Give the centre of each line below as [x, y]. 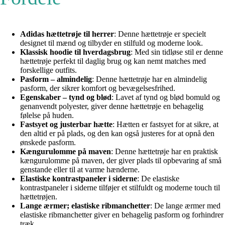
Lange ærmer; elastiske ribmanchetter [85, 205]
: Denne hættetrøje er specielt [160, 34]
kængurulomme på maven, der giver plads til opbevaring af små [121, 160]
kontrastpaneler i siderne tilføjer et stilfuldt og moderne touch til [120, 187]
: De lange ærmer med [185, 205]
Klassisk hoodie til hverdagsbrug [75, 52]
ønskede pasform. [48, 142]
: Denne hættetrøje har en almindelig [149, 79]
